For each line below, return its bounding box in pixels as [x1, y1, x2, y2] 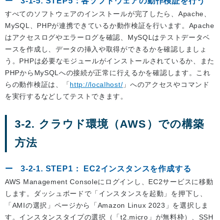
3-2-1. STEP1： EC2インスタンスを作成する [21, 165, 192, 173]
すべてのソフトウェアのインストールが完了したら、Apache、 [5, 10, 211, 18]
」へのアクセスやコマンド [123, 81, 210, 89]
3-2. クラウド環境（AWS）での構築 [15, 118, 205, 131]
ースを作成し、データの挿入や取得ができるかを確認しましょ [5, 45, 207, 54]
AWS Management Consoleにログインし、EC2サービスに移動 [5, 178, 214, 186]
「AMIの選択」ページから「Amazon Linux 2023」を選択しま [5, 201, 209, 210]
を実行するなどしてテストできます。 [5, 92, 128, 101]
